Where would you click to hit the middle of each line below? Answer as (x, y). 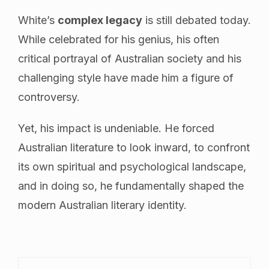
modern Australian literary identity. (102, 205)
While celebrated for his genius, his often (119, 39)
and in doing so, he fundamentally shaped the (131, 186)
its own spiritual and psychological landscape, (132, 166)
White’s (38, 20)
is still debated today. (197, 20)
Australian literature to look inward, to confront (134, 147)
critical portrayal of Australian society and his (130, 58)
